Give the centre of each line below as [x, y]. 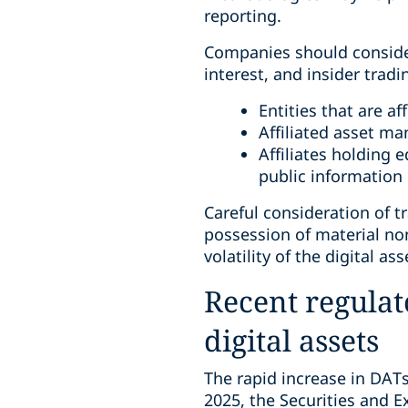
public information [331, 176]
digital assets [291, 340]
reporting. [243, 15]
